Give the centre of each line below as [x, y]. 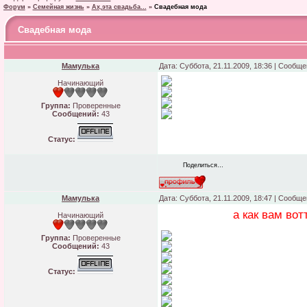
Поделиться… [203, 165]
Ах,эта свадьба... [119, 7]
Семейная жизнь [58, 7]
